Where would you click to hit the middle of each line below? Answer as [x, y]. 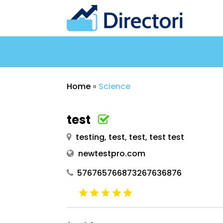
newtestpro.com [112, 153]
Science [115, 86]
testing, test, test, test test [130, 137]
